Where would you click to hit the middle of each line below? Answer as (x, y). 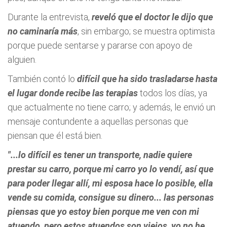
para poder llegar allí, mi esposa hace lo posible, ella (110, 183)
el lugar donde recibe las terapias (73, 93)
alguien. (22, 60)
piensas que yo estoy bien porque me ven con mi (103, 212)
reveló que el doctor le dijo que (152, 17)
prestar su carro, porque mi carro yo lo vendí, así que (110, 169)
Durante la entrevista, (50, 17)
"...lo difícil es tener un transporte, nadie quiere (100, 155)
